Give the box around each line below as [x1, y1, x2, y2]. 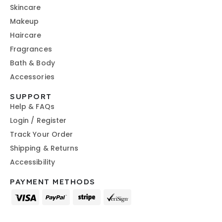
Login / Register [10, 115, 67, 125]
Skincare [10, 2, 41, 12]
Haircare [10, 30, 42, 40]
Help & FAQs [10, 101, 55, 111]
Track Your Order [10, 129, 73, 139]
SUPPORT [10, 91, 52, 101]
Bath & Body [10, 57, 55, 68]
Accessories [10, 71, 55, 82]
